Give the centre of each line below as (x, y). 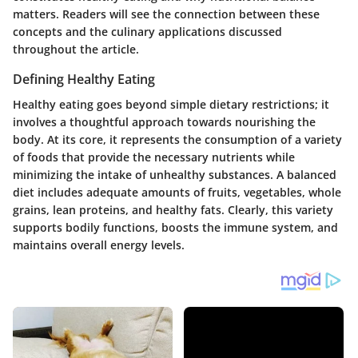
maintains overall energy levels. (99, 245)
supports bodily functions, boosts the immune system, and (175, 228)
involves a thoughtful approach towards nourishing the (164, 122)
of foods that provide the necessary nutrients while (154, 157)
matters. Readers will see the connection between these (166, 14)
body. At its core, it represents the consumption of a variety (177, 140)
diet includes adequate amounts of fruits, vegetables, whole (177, 193)
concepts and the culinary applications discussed (147, 32)
